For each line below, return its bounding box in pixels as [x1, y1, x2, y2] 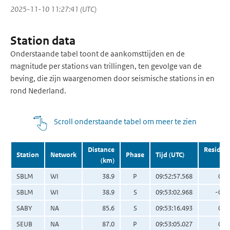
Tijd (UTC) [156, 150, 184, 159]
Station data [10, 33, 75, 48]
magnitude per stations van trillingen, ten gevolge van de [10, 61, 202, 71]
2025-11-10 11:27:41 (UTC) [10, 4, 97, 14]
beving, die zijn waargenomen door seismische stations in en [10, 73, 215, 83]
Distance [88, 145, 114, 154]
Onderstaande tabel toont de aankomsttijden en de [10, 48, 185, 59]
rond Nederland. [10, 85, 66, 95]
